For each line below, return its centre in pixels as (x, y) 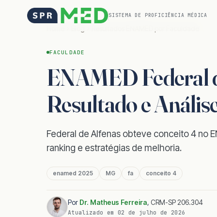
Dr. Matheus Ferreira (113, 202)
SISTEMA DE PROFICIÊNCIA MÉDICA (158, 15)
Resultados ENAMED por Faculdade (145, 28)
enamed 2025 (73, 173)
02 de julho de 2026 (151, 212)
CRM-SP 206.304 (177, 202)
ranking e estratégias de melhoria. (114, 148)
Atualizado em (93, 212)
